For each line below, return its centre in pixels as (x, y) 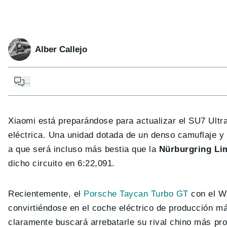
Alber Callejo (61, 49)
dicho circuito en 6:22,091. (62, 164)
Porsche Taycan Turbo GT (136, 194)
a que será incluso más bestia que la (84, 149)
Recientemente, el (46, 194)
